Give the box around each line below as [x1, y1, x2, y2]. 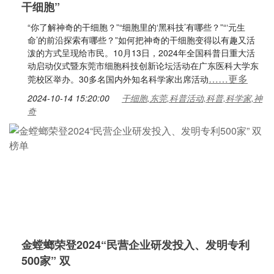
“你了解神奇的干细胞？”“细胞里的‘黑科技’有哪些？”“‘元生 [28, 21, 245, 33]
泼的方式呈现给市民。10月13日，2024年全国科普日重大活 [28, 46, 255, 59]
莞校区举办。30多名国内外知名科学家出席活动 [28, 73, 209, 85]
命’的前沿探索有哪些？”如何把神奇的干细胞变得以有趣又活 [28, 34, 255, 46]
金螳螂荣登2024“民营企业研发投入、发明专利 [21, 237, 250, 253]
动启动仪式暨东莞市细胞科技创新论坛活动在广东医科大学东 [28, 59, 259, 72]
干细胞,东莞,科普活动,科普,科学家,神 [122, 92, 262, 104]
